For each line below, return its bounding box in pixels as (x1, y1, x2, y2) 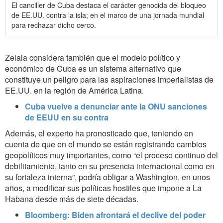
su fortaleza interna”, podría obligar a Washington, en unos (5, 171, 210, 183)
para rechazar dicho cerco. (11, 20, 96, 30)
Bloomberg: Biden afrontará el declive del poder (25, 209, 206, 221)
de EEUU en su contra (25, 111, 109, 123)
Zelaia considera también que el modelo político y (5, 52, 180, 64)
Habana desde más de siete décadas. (5, 193, 138, 205)
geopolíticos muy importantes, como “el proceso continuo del (5, 149, 218, 161)
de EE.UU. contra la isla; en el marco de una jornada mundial (11, 10, 204, 20)
